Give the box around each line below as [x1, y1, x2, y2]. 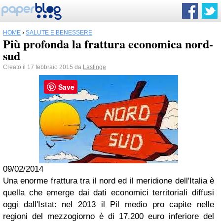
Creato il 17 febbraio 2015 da [3, 64, 83, 71]
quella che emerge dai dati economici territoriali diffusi [3, 188, 214, 197]
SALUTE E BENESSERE [26, 29, 92, 36]
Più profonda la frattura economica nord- [3, 35, 213, 52]
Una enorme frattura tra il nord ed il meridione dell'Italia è [3, 176, 214, 185]
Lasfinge [83, 64, 106, 71]
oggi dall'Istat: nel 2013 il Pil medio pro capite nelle [3, 200, 214, 209]
